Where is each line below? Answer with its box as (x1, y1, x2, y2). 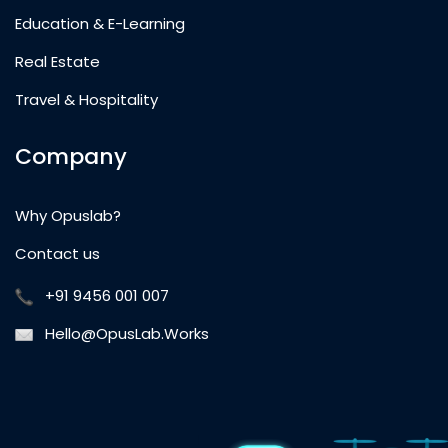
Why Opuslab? (15, 205, 121, 227)
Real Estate (15, 51, 100, 73)
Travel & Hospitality (15, 89, 158, 111)
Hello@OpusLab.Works (45, 323, 209, 345)
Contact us (15, 243, 100, 265)
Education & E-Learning (15, 13, 185, 35)
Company (15, 141, 127, 173)
